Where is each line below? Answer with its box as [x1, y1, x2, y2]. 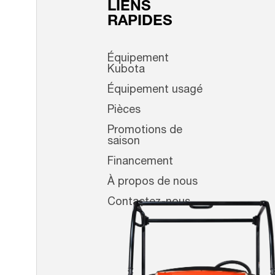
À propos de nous [107, 177, 198, 188]
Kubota [107, 64, 145, 76]
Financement [107, 157, 173, 168]
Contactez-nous [107, 197, 190, 208]
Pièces [107, 105, 141, 116]
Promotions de [107, 125, 182, 136]
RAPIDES [107, 15, 172, 29]
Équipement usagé [107, 85, 203, 96]
